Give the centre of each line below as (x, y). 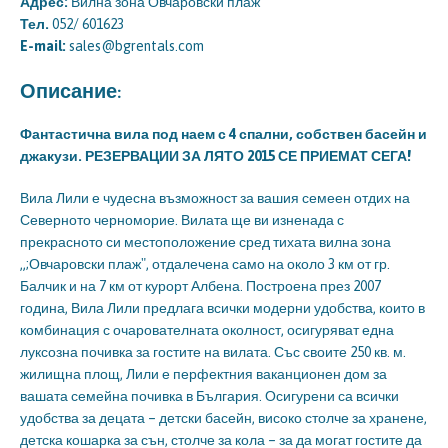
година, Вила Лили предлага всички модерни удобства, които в (222, 307)
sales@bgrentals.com (136, 45)
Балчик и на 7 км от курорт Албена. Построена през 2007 (200, 285)
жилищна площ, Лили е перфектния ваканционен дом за (203, 373)
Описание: (70, 89)
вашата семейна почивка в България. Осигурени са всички (209, 395)
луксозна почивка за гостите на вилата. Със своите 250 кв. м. (213, 351)
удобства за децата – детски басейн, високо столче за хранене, (223, 417)
